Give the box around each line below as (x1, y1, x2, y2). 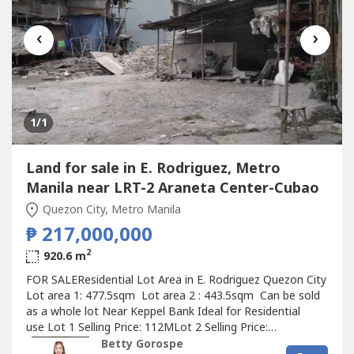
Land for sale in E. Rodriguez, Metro (25, 157, 281, 179)
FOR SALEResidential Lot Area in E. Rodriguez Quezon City (25, 271, 326, 288)
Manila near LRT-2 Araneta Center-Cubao (25, 177, 319, 199)
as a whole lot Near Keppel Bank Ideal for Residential (25, 303, 300, 320)
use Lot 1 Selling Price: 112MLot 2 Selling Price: (25, 318, 268, 336)
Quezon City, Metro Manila (40, 201, 181, 218)
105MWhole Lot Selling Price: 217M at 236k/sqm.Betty (25, 334, 307, 352)
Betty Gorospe (100, 335, 183, 352)
